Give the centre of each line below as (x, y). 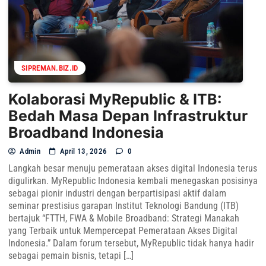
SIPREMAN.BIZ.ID (50, 68)
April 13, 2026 (84, 151)
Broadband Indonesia (86, 132)
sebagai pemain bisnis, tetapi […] (71, 256)
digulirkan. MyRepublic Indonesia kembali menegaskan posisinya (133, 181)
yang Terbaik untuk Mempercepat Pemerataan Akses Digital (123, 231)
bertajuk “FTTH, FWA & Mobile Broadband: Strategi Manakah (124, 218)
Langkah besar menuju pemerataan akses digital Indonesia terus (133, 168)
